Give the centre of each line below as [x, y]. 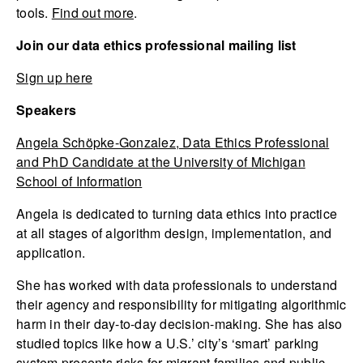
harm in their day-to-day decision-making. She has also [179, 324]
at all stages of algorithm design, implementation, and [174, 233]
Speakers [46, 110]
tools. [34, 13]
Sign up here [54, 78]
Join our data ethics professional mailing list [156, 45]
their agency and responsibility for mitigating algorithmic [181, 305]
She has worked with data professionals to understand [177, 285]
